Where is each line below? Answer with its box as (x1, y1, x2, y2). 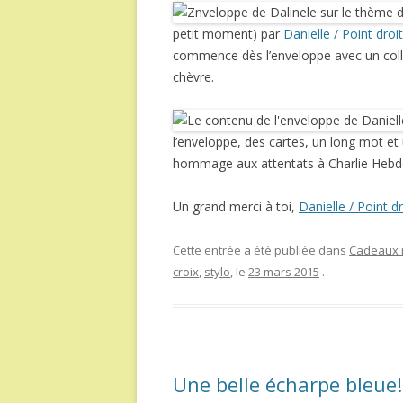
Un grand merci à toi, (173, 198, 299, 216)
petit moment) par (173, 25, 283, 43)
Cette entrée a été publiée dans (173, 242, 349, 259)
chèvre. (173, 68, 214, 86)
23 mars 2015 (248, 264, 319, 281)
